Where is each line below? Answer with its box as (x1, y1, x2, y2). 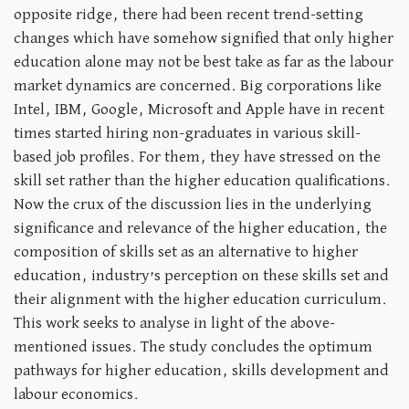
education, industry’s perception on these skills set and (14, 267, 389, 284)
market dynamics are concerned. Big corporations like (14, 78, 382, 94)
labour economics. (14, 386, 139, 403)
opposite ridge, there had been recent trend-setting (14, 6, 363, 23)
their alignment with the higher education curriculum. (14, 291, 387, 308)
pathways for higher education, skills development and (14, 362, 389, 379)
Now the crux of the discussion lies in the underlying (14, 196, 372, 213)
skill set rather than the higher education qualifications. (14, 173, 391, 189)
